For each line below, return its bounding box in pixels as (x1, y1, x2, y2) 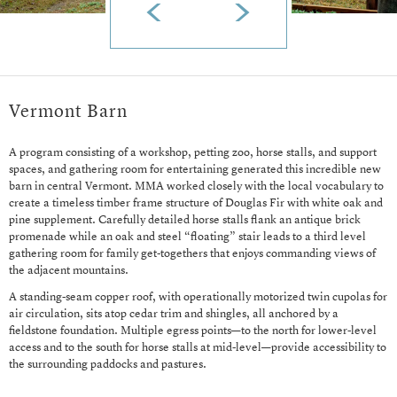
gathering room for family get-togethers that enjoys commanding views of (9, 248, 376, 261)
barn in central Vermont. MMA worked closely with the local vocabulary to (9, 181, 384, 193)
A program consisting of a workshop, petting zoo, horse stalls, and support (9, 147, 377, 160)
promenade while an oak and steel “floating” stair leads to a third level (9, 231, 366, 244)
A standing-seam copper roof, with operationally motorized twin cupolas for (9, 292, 387, 304)
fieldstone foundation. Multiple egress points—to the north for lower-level (9, 325, 377, 338)
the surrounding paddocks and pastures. (9, 359, 206, 371)
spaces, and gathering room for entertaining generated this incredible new (9, 164, 381, 176)
